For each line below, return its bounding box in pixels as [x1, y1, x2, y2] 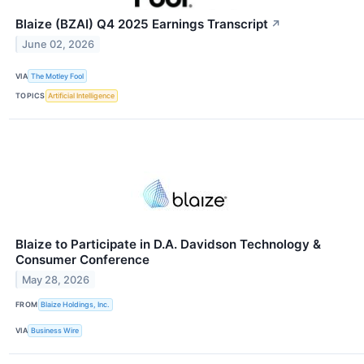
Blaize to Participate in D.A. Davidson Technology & [15, 236, 321, 252]
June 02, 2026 [22, 38, 95, 51]
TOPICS [15, 91, 45, 101]
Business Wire [31, 326, 80, 336]
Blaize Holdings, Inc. [41, 300, 110, 310]
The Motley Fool [31, 71, 84, 80]
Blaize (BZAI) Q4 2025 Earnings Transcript [15, 16, 268, 32]
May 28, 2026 [22, 273, 90, 286]
